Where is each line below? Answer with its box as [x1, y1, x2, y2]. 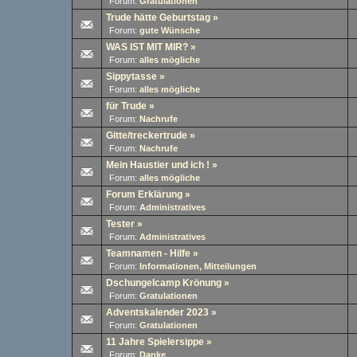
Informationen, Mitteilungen [139, 261, 257, 271]
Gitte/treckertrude [106, 130, 187, 141]
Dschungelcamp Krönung [106, 277, 222, 288]
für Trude [106, 100, 147, 112]
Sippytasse [106, 71, 157, 82]
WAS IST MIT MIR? [106, 41, 188, 53]
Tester [106, 218, 135, 229]
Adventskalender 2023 [106, 307, 209, 318]
